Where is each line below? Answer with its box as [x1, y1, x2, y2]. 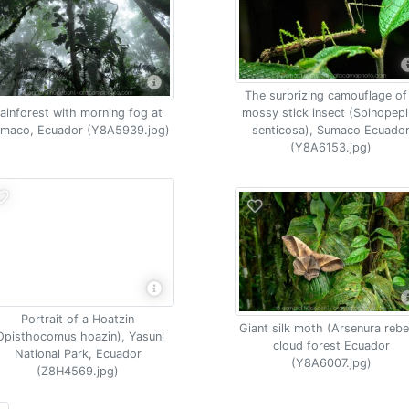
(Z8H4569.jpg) [37, 364, 120, 378]
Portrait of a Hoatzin [21, 312, 135, 326]
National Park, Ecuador [14, 347, 142, 361]
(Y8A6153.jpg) [290, 141, 372, 154]
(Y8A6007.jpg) [290, 355, 372, 370]
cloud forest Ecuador [272, 338, 390, 352]
